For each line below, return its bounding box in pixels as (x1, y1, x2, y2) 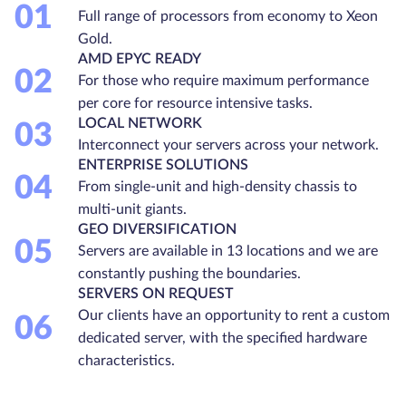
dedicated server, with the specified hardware (78, 330, 367, 345)
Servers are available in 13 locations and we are (78, 243, 378, 258)
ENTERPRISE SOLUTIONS (78, 157, 248, 172)
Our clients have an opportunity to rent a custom (78, 307, 390, 323)
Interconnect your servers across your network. (78, 137, 379, 152)
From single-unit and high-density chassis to (78, 179, 357, 194)
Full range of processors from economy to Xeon (78, 8, 378, 24)
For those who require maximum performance (78, 72, 369, 88)
